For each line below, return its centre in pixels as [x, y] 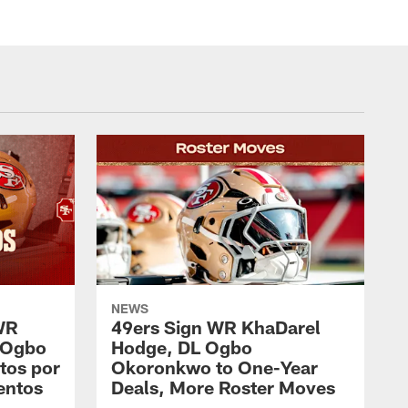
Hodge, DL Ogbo [182, 347]
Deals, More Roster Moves [223, 388]
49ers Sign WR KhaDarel [216, 327]
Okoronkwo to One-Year [214, 367]
